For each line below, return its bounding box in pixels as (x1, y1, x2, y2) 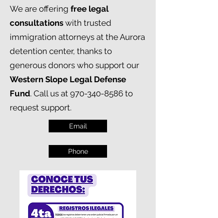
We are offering (10, 4, 71, 14)
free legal (71, 4, 109, 14)
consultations (10, 18, 63, 28)
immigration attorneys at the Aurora (10, 32, 145, 42)
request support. (10, 103, 73, 112)
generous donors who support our (10, 60, 139, 70)
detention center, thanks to (10, 46, 112, 56)
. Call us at (30, 89, 70, 98)
